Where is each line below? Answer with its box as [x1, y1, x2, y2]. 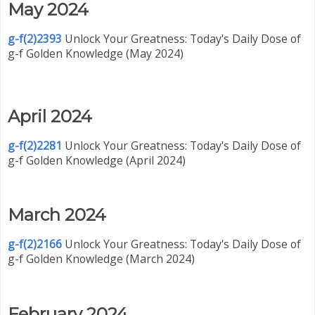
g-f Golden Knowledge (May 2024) [8, 46, 184, 62]
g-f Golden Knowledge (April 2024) [8, 152, 186, 168]
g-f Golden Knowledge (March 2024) [8, 251, 195, 267]
